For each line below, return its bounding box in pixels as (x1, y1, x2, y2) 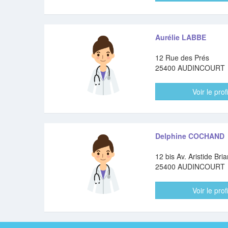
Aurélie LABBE (155, 32, 206, 42)
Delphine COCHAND (155, 131, 224, 141)
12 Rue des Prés (155, 52, 209, 63)
